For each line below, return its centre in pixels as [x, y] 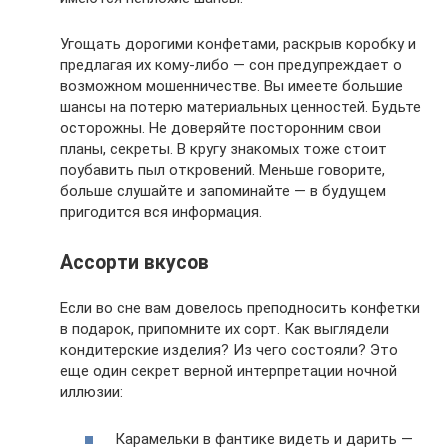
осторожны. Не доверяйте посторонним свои [220, 127]
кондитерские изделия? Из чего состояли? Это [229, 350]
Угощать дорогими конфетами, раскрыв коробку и [238, 43]
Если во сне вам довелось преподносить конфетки [240, 308]
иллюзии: [91, 392]
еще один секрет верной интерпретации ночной [228, 371]
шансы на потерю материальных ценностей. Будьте [240, 106]
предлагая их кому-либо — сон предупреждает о [231, 64]
